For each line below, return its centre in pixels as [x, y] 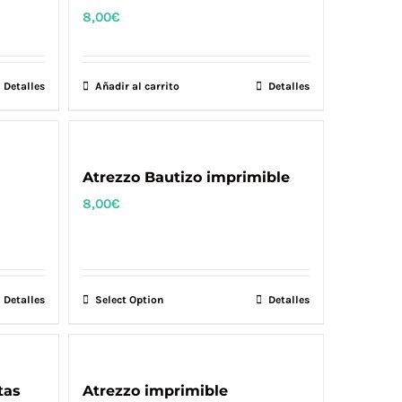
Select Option [129, 300]
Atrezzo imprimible [155, 391]
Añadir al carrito [137, 86]
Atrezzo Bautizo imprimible [186, 177]
